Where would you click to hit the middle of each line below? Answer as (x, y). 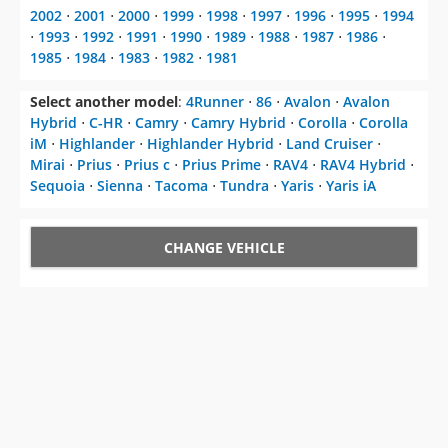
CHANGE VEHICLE (224, 248)
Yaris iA (351, 186)
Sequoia (57, 186)
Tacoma (181, 186)
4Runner (215, 102)
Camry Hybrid (238, 123)
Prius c (147, 165)
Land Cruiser (329, 144)
